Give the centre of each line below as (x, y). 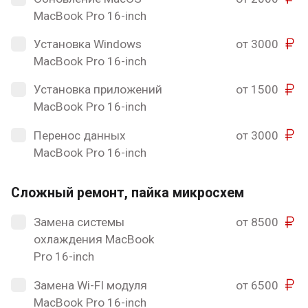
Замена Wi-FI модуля (90, 285)
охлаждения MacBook (94, 240)
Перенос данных (79, 135)
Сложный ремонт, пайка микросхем (128, 193)
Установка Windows (87, 44)
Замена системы (79, 222)
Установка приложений (98, 90)
